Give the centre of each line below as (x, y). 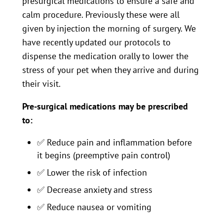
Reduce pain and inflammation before (118, 142)
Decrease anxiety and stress (98, 189)
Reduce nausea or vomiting (98, 207)
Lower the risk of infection (95, 172)
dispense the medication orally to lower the (105, 56)
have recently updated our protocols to (96, 42)
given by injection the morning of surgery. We (109, 28)
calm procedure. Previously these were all (101, 14)
